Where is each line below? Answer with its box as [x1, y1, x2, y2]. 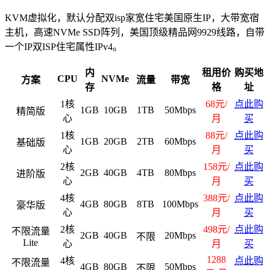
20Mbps [165, 230, 196, 240]
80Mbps [165, 167, 196, 178]
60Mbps [165, 136, 196, 146]
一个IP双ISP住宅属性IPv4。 [5, 41, 122, 52]
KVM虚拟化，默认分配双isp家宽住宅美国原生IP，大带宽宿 [5, 12, 259, 23]
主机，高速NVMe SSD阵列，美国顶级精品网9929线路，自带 [5, 27, 265, 37]
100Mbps [162, 198, 198, 209]
